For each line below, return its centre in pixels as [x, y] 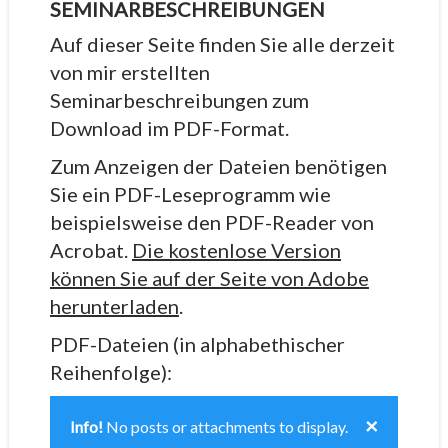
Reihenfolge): [110, 372]
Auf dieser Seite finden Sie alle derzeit [222, 44]
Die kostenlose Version [236, 250]
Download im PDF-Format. [169, 128]
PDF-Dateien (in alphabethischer [197, 344]
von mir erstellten [129, 72]
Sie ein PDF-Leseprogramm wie [190, 194]
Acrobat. [90, 250]
